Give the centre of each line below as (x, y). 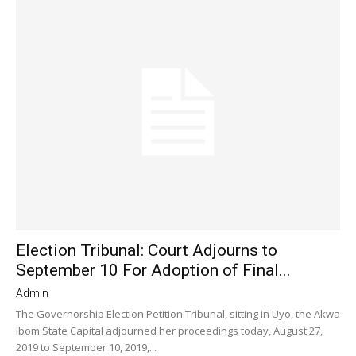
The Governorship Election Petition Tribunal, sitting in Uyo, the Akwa (178, 314)
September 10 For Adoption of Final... (153, 271)
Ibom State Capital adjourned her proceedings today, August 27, (169, 331)
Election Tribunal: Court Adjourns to (147, 251)
